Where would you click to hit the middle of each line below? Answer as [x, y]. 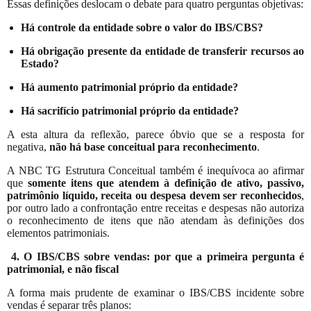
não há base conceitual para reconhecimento [153, 146]
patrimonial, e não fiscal [63, 269]
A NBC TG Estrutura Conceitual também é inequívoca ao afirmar [155, 170]
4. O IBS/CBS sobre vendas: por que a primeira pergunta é [158, 256]
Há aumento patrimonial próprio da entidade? [129, 87]
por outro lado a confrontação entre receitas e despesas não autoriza [155, 208]
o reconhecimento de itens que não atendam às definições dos [155, 220]
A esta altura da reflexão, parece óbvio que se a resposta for [155, 134]
